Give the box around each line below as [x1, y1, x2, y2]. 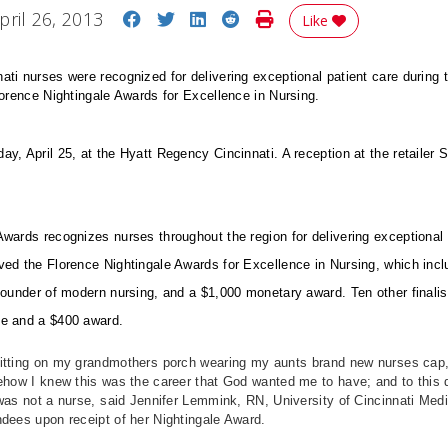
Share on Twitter [174, 6, 312, 30]
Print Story [272, 6, 362, 30]
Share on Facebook [140, 6, 304, 30]
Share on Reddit [239, 6, 375, 30]
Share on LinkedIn [205, 6, 359, 30]
